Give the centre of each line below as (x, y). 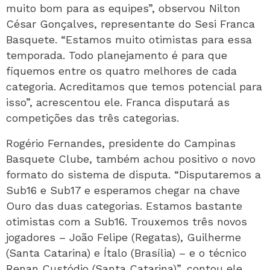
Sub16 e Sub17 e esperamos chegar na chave (123, 190)
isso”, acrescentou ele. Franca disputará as (118, 102)
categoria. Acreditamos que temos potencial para (134, 86)
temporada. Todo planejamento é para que (117, 55)
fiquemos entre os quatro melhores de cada (121, 71)
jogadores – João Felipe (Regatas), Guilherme (124, 237)
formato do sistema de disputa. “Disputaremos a (133, 174)
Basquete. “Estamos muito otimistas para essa (129, 39)
